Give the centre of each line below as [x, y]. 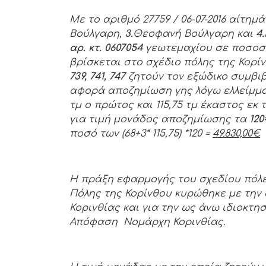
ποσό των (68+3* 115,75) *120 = [141, 133]
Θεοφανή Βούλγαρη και [194, 34]
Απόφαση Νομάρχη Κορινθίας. [147, 222]
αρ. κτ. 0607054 [107, 48]
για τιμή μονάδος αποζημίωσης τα [159, 119]
